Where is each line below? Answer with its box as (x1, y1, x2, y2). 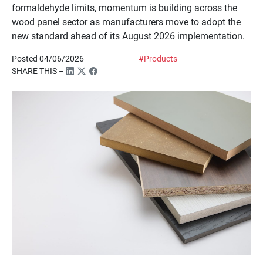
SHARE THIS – (12, 65, 66, 76)
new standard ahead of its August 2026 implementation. (12, 29, 245, 42)
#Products (139, 52, 177, 64)
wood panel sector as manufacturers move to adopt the (12, 15, 241, 28)
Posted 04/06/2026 (12, 52, 84, 64)
